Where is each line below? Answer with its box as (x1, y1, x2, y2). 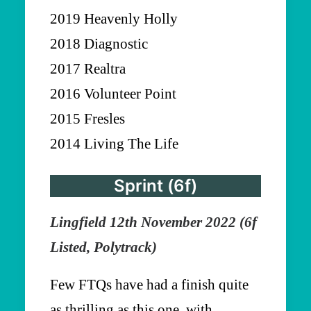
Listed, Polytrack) (50, 238, 157, 255)
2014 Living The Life (50, 135, 178, 152)
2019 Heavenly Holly (50, 10, 178, 27)
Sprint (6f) (114, 175, 197, 196)
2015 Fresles (50, 110, 125, 127)
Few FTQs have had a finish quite (50, 276, 249, 293)
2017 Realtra (50, 60, 126, 77)
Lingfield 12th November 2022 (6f (50, 213, 257, 230)
